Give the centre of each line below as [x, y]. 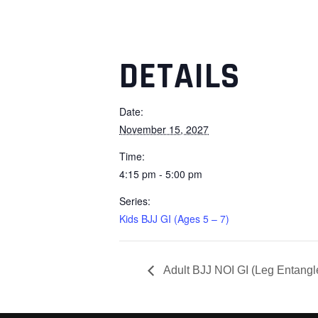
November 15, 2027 [164, 129]
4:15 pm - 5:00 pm [161, 174]
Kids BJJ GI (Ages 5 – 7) [174, 219]
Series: [135, 201]
